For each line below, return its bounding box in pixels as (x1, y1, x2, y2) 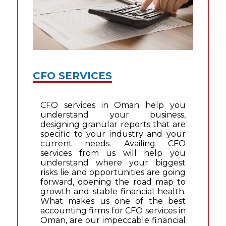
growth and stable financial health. (40, 187, 186, 197)
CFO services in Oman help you (40, 100, 186, 110)
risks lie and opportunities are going (40, 167, 186, 178)
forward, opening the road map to (40, 177, 186, 187)
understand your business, (40, 110, 186, 120)
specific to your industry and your (40, 129, 186, 139)
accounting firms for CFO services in (40, 206, 186, 216)
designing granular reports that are (40, 120, 186, 130)
